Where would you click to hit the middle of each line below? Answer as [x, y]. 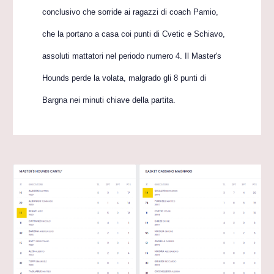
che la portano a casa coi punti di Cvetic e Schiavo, [134, 34]
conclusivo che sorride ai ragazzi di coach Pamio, [131, 12]
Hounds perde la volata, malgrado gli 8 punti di [124, 78]
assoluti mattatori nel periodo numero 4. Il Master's [132, 56]
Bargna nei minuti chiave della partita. [109, 100]
